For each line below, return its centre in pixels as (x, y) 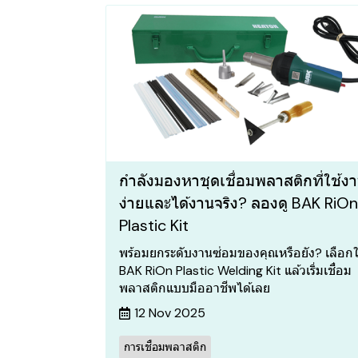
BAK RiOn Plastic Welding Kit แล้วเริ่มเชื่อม (235, 271)
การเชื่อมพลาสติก (165, 347)
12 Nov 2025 (170, 313)
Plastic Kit (154, 226)
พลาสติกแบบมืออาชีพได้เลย (195, 288)
